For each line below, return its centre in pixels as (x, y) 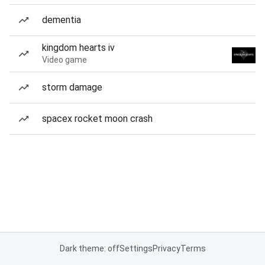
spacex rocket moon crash (97, 119)
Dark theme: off (89, 248)
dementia (62, 20)
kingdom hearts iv (78, 48)
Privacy (166, 248)
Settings (136, 248)
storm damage (72, 87)
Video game (64, 60)
